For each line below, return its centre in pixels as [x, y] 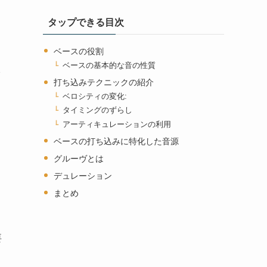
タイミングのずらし [98, 111]
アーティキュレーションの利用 [117, 124]
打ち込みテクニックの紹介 [103, 83]
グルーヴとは [78, 158]
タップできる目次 [86, 22]
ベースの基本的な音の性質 [109, 66]
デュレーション [83, 176]
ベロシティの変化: [95, 97]
